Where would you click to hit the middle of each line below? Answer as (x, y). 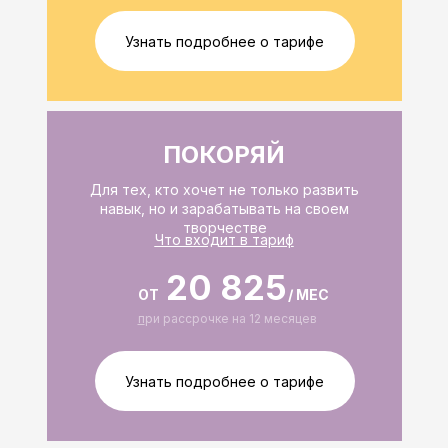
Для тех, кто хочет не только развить (224, 189)
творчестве (224, 227)
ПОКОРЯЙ (224, 154)
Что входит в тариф (224, 239)
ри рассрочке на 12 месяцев (230, 318)
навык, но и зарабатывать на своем (224, 208)
